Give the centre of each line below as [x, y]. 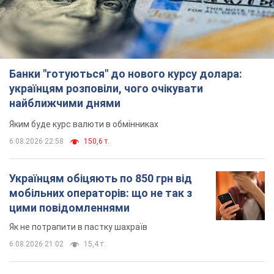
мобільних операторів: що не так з [101, 193]
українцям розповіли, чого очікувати [106, 89]
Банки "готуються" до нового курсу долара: [126, 74]
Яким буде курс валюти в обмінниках [84, 124]
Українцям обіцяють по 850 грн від [101, 179]
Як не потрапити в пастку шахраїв [78, 227]
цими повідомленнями [69, 208]
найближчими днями [65, 103]
